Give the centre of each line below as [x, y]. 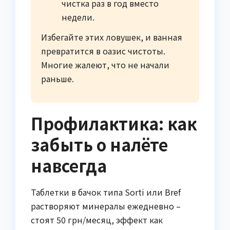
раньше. [57, 79]
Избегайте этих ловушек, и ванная [112, 37]
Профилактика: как [114, 123]
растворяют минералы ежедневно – [106, 206]
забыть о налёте [99, 145]
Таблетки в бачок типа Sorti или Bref [106, 192]
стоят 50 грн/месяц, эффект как [97, 220]
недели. [78, 17]
